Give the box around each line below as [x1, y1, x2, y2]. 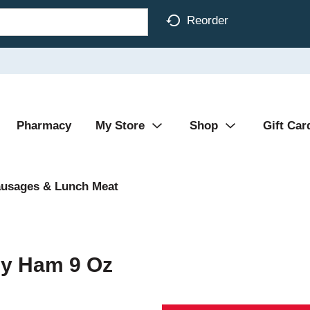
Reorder [187, 13, 228, 27]
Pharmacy [17, 119, 71, 132]
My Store [95, 119, 145, 132]
